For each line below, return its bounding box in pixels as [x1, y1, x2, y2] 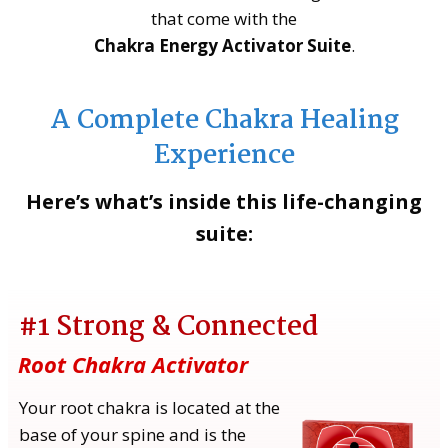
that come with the [151, 6, 297, 30]
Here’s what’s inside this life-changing [26, 187, 422, 215]
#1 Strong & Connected [19, 305, 318, 350]
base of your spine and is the [19, 422, 246, 446]
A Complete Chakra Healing [49, 99, 399, 142]
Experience [153, 134, 295, 177]
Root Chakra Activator [18, 348, 248, 379]
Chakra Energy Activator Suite [93, 33, 351, 57]
